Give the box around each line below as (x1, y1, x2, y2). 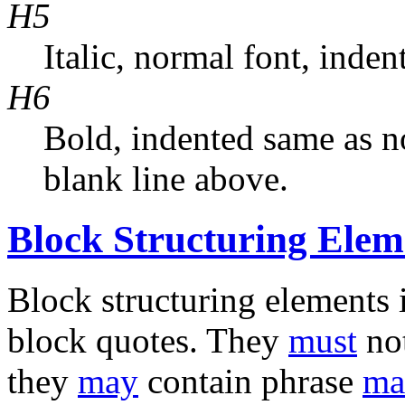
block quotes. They (7, 320, 288, 360)
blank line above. (43, 158, 288, 198)
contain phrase (138, 361, 363, 400)
